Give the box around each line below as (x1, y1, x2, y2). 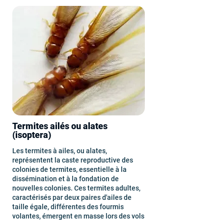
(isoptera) (12, 130, 51, 140)
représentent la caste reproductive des (12, 156, 133, 164)
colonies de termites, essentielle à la (12, 165, 127, 173)
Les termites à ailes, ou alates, (12, 147, 107, 155)
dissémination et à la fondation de (12, 175, 119, 183)
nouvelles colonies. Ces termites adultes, (12, 184, 140, 192)
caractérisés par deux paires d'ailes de (12, 193, 132, 201)
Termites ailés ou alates (12, 121, 108, 131)
